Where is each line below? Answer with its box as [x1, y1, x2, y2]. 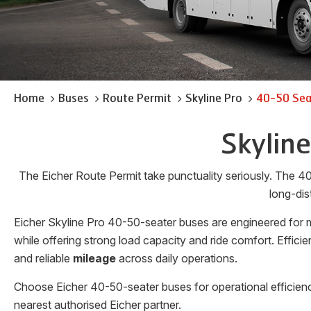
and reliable [14, 251, 73, 266]
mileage [73, 251, 116, 266]
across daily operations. [116, 251, 237, 266]
